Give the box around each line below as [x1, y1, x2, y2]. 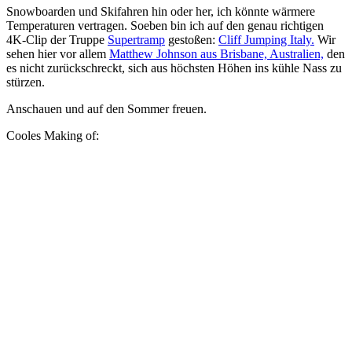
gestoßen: [165, 32, 218, 46]
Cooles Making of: [6, 128, 99, 142]
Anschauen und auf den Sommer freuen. [6, 101, 207, 115]
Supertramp [108, 32, 165, 46]
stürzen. [6, 75, 45, 89]
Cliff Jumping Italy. [218, 32, 314, 46]
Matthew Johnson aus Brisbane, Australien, [109, 46, 324, 60]
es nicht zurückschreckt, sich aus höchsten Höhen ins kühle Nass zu [6, 60, 342, 75]
